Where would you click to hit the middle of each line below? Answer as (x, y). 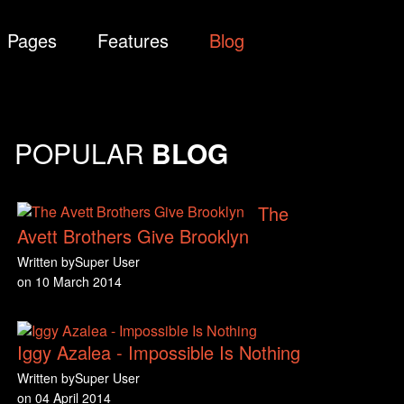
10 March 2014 (77, 281)
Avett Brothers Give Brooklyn (133, 236)
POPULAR (83, 153)
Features (133, 40)
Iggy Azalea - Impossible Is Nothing (159, 352)
